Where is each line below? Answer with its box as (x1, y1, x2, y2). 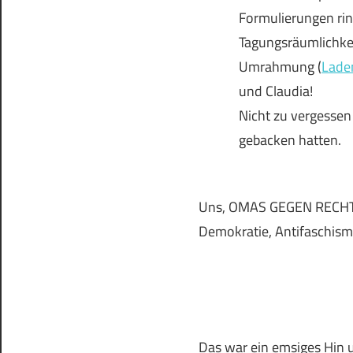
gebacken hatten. (239, 129, 342, 151)
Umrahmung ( (239, 56, 322, 78)
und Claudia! (239, 80, 314, 102)
